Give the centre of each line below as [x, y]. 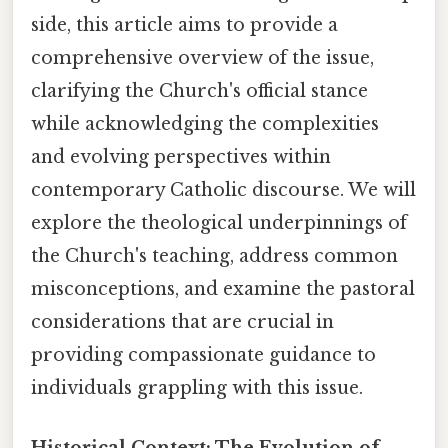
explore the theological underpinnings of [219, 223]
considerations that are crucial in [182, 322]
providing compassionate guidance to [203, 355]
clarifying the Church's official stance [199, 91]
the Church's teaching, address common [214, 256]
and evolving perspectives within [181, 157]
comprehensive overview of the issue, [202, 58]
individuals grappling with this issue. [197, 388]
